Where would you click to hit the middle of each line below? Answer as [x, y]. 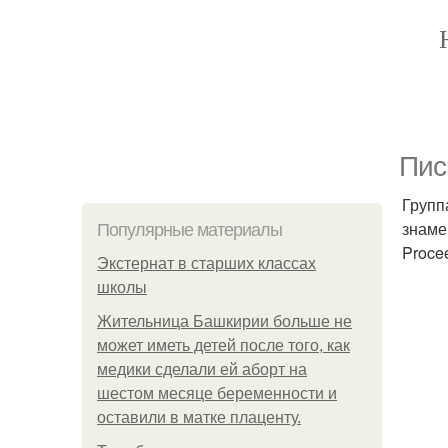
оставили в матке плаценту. [199, 417]
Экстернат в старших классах [206, 263]
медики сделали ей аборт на [202, 369]
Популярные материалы [189, 230]
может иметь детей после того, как [223, 345]
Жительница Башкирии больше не [224, 321]
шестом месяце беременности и [217, 393]
